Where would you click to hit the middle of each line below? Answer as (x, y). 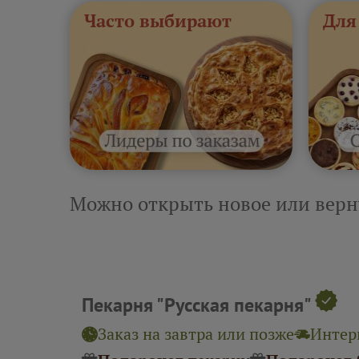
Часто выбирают (158, 20)
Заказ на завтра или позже (196, 334)
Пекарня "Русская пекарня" (196, 305)
